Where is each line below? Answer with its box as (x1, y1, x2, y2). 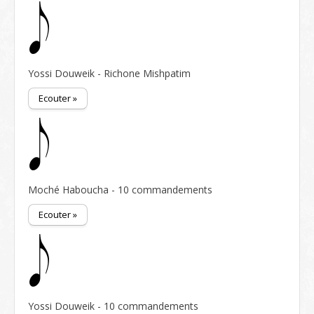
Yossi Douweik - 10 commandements (28, 299, 198, 313)
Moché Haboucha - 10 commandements (28, 183, 212, 196)
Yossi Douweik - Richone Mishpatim (28, 67, 191, 80)
